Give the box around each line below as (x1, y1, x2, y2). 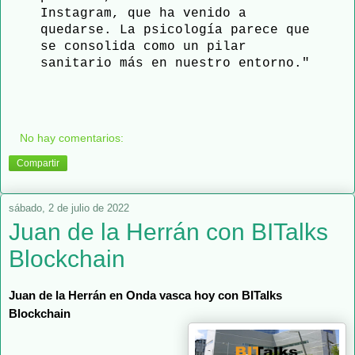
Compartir (17, 158, 59, 170)
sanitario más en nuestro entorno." (40, 55, 310, 71)
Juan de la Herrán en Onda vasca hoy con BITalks (9, 288, 282, 302)
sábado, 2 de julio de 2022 (9, 202, 129, 215)
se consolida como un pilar (40, 39, 246, 54)
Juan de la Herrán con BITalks (9, 219, 328, 246)
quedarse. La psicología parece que (40, 22, 310, 37)
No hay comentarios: (20, 132, 124, 145)
